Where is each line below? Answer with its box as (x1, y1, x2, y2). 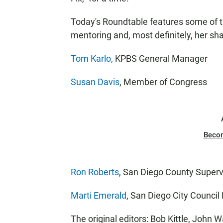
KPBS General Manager (113, 53, 208, 64)
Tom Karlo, (71, 53, 113, 64)
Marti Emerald (71, 190, 126, 201)
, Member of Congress (119, 77, 207, 87)
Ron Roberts (71, 167, 119, 177)
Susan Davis (71, 77, 119, 87)
